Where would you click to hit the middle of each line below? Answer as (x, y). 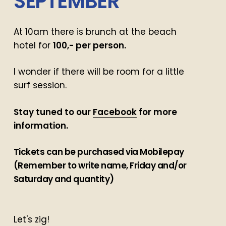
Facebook (115, 112)
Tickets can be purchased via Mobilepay (99, 152)
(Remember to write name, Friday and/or (100, 166)
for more (157, 112)
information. (41, 125)
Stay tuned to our (53, 112)
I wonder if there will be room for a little (99, 72)
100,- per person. (89, 45)
